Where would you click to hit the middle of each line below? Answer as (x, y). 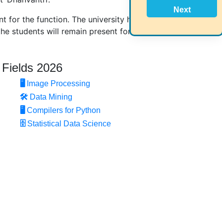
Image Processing (58, 83)
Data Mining (51, 97)
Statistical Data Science (69, 123)
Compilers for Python (64, 110)
